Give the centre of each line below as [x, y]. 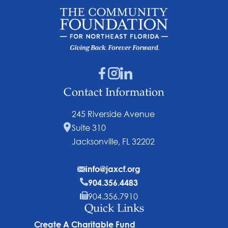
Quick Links [114, 209]
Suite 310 [89, 127]
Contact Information [114, 93]
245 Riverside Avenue [113, 113]
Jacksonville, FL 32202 [113, 141]
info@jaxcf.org [113, 168]
